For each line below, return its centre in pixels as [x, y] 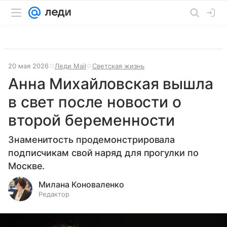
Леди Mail [70, 66]
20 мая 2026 [28, 66]
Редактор [54, 194]
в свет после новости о [95, 102]
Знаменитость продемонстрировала [92, 140]
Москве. [27, 166]
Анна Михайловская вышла [111, 84]
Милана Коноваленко [81, 184]
